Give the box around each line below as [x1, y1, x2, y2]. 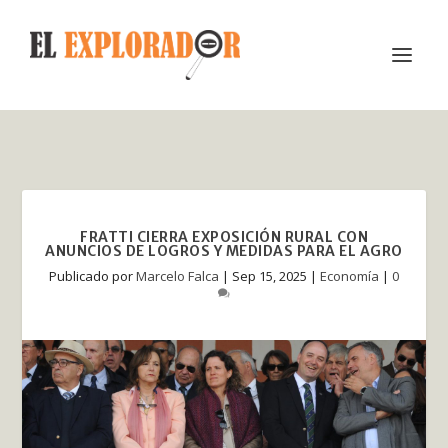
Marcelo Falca [136, 267, 219, 285]
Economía [320, 267, 379, 285]
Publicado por [49, 267, 136, 285]
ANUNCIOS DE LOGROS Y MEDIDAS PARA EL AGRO [45, 242, 403, 260]
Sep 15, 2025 [232, 267, 307, 285]
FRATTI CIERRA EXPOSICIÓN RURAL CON [80, 228, 368, 246]
